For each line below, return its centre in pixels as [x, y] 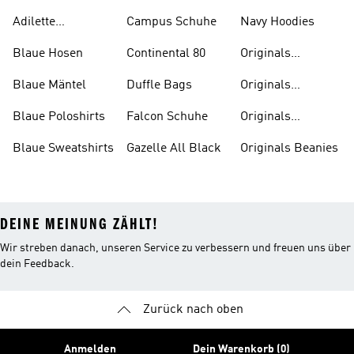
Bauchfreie [271, 136]
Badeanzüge [274, 73]
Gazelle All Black [174, 149]
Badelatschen [51, 41]
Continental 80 [166, 54]
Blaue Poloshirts [59, 117]
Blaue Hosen [48, 54]
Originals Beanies [289, 149]
